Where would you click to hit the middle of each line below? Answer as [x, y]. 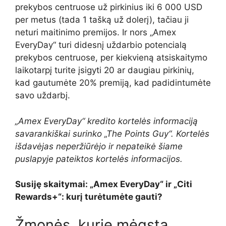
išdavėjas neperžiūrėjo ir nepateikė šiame [99, 146]
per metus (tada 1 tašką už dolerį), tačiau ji [102, 20]
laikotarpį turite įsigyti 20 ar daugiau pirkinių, [105, 70]
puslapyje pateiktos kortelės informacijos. [99, 159]
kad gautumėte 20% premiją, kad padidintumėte [113, 83]
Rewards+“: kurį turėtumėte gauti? [89, 197]
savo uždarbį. [43, 96]
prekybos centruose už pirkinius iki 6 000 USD [109, 7]
